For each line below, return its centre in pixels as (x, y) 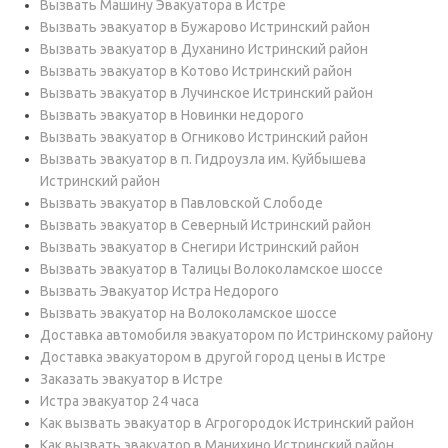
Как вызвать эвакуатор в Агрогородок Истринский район (227, 423)
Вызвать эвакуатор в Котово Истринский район (196, 71)
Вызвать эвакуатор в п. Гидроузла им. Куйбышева (203, 159)
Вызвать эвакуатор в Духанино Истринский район (204, 49)
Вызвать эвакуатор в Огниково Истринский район (204, 137)
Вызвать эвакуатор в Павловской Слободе (181, 203)
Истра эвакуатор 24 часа (119, 401)
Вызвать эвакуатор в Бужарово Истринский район (205, 27)
